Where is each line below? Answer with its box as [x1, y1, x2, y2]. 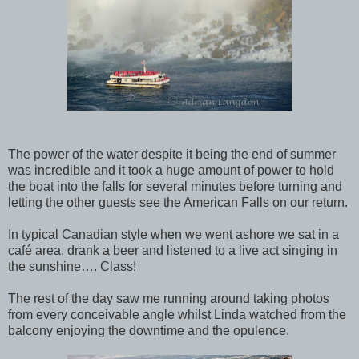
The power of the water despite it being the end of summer [8, 147, 336, 161]
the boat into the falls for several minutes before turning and [8, 179, 342, 193]
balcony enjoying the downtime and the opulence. [8, 323, 289, 337]
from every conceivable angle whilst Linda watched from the [8, 307, 346, 321]
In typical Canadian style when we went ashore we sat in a [8, 227, 339, 241]
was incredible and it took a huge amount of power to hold [8, 163, 334, 177]
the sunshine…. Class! [8, 259, 136, 273]
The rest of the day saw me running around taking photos [8, 291, 329, 305]
